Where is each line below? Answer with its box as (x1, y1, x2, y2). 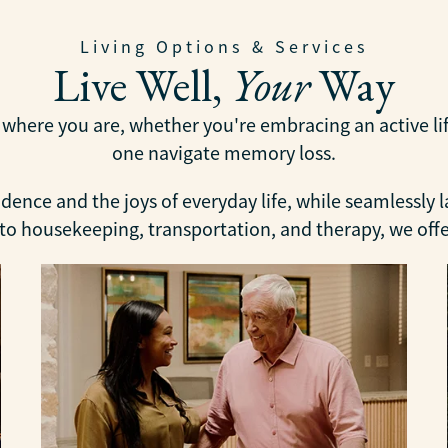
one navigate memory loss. (112, 141, 336, 166)
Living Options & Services (79, 36, 369, 58)
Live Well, (53, 56, 231, 114)
